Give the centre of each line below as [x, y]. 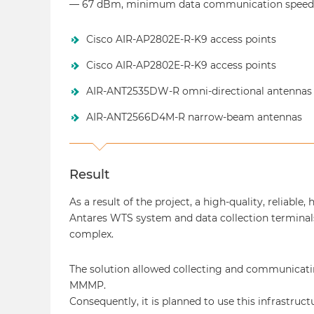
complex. [91, 234]
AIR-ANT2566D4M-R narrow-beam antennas [194, 117]
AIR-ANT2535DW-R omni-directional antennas [199, 91]
